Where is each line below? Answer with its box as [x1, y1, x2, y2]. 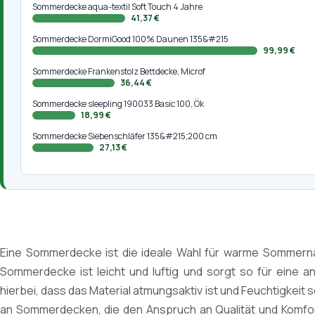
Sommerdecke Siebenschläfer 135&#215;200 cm [32, 130, 217, 142]
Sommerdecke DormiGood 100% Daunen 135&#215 [32, 33, 229, 45]
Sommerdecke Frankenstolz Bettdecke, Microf [32, 65, 205, 77]
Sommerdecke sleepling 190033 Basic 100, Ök [32, 98, 205, 110]
